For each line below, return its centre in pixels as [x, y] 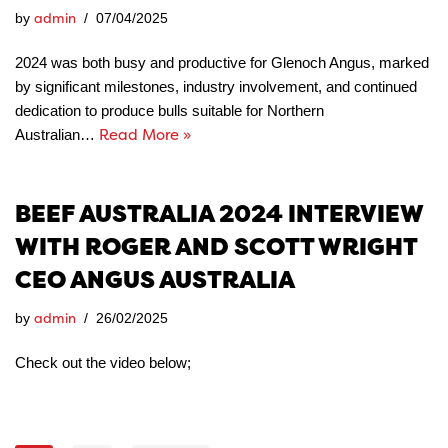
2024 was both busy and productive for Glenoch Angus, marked [222, 62]
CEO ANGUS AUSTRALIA [155, 279]
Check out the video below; [103, 362]
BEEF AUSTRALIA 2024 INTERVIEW [219, 213]
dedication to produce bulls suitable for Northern [169, 110]
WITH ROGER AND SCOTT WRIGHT [216, 246]
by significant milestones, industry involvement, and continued [216, 86]
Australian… [57, 134]
